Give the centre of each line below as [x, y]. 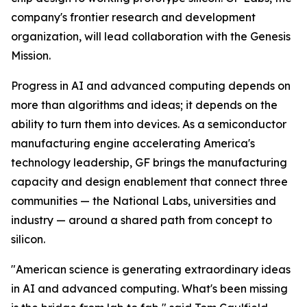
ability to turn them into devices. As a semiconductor [149, 124]
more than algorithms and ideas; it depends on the [144, 105]
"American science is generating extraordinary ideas [151, 269]
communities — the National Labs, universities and [144, 201]
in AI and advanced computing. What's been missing [149, 288]
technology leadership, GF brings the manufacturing [149, 162]
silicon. [28, 239]
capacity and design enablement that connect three [149, 182]
